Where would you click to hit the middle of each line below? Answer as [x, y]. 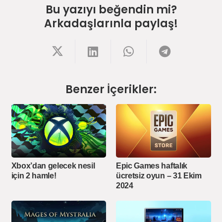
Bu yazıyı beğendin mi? [111, 10]
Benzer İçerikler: [111, 90]
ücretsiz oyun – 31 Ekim [159, 176]
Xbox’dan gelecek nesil [53, 166]
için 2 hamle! [34, 176]
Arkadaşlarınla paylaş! [111, 24]
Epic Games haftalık [152, 166]
